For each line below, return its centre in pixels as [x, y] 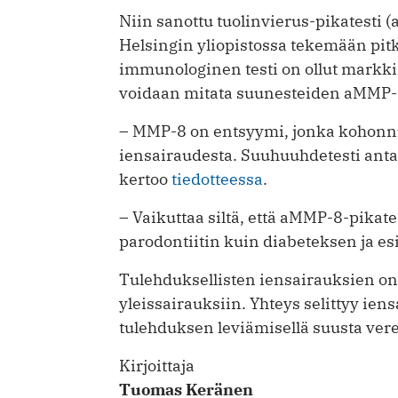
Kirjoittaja [157, 366]
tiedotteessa [217, 179]
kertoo [145, 179]
